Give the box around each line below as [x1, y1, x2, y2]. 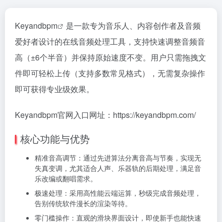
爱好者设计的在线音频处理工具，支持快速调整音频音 [15, 36, 205, 47]
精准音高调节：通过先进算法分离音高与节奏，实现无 [35, 153, 201, 163]
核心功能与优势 [20, 131, 90, 146]
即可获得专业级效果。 [15, 83, 94, 95]
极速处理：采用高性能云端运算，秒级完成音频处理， [35, 188, 201, 198]
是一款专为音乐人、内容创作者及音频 [66, 20, 201, 31]
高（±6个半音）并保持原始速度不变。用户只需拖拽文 [15, 52, 206, 63]
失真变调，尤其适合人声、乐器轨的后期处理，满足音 [35, 163, 201, 173]
